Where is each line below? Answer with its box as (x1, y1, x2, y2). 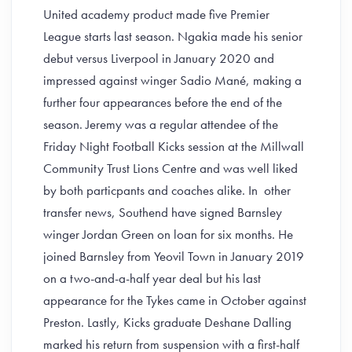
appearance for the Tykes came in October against (43, 291, 306, 309)
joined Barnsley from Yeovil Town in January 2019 (43, 247, 304, 265)
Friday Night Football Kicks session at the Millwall (43, 137, 304, 155)
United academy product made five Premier (43, 5, 269, 23)
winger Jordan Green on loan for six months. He (43, 225, 293, 243)
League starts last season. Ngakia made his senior (43, 27, 302, 45)
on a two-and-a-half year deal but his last (43, 269, 261, 287)
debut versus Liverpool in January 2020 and (43, 49, 274, 67)
